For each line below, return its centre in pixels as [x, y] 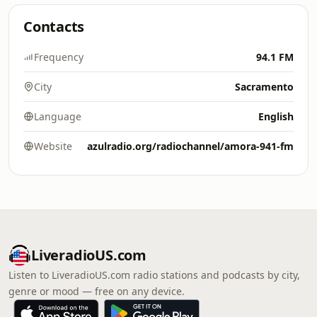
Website [53, 146]
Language [58, 116]
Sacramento [264, 87]
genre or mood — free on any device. [97, 291]
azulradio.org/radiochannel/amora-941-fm [190, 146]
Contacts [54, 27]
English [276, 116]
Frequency [59, 57]
